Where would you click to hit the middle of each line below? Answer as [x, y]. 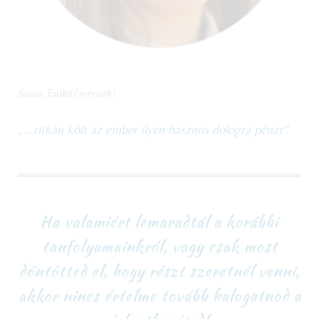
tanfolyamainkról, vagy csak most [159, 240]
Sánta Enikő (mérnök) [67, 84]
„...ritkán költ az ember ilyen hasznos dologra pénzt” [153, 120]
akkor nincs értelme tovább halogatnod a [159, 287]
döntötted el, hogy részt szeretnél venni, [159, 263]
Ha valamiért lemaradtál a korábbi [159, 216]
